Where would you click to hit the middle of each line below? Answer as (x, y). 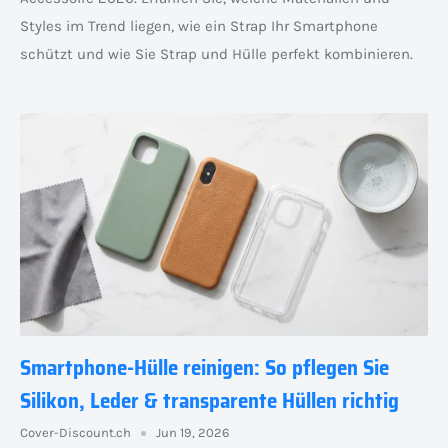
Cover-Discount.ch (75, 433)
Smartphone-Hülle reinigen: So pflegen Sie (204, 368)
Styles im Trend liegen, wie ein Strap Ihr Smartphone (199, 26)
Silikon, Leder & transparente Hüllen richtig (209, 401)
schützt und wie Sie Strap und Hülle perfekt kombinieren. (216, 54)
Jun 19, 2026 (192, 433)
